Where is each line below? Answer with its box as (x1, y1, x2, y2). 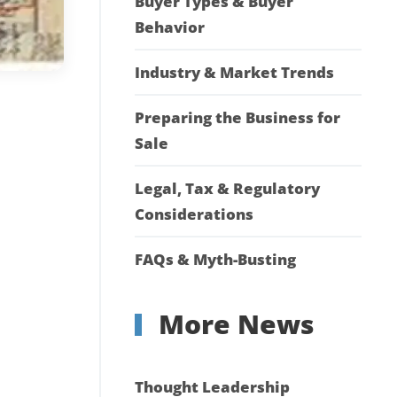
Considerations (135, 204, 253, 225)
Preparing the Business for (135, 107, 340, 128)
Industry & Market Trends (135, 62, 334, 83)
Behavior (135, 17, 205, 38)
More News (151, 306, 315, 343)
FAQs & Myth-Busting (135, 249, 296, 270)
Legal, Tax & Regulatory (135, 178, 320, 199)
